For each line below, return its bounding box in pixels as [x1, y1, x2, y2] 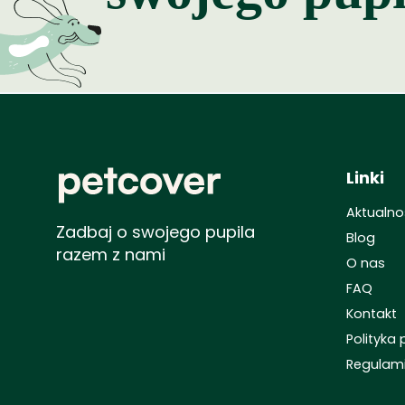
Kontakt [346, 305, 397, 323]
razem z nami [56, 243, 165, 266]
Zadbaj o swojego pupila [56, 221, 255, 243]
